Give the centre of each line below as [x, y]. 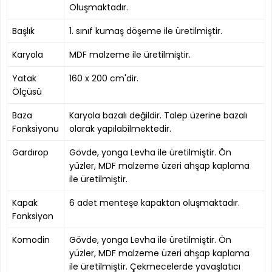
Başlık [23, 31]
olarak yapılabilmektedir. [120, 128]
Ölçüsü [27, 91]
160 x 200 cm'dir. [104, 78]
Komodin [31, 240]
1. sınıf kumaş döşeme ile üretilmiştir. [146, 31]
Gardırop [30, 152]
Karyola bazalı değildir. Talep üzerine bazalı [158, 115]
